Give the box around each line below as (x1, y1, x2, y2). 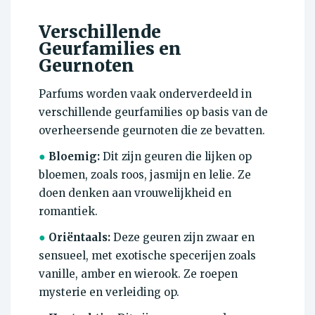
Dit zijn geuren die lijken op (100, 150, 252, 164)
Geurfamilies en (39, 38, 181, 60)
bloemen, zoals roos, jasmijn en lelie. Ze (39, 168, 251, 182)
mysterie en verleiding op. (39, 285, 179, 300)
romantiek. (39, 205, 98, 219)
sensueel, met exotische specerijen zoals (39, 249, 256, 263)
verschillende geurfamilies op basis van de (39, 105, 268, 120)
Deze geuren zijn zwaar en (110, 231, 255, 245)
